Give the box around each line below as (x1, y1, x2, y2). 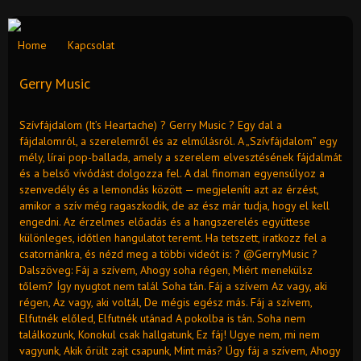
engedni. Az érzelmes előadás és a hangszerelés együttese (19, 214, 310, 229)
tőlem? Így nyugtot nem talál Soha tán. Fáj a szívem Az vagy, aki (19, 278, 327, 293)
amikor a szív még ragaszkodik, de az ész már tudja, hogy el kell (19, 197, 330, 213)
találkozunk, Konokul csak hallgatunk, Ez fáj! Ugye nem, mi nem (19, 326, 320, 342)
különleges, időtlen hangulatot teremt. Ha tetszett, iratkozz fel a (19, 230, 326, 245)
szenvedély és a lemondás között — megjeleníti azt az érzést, (19, 181, 318, 197)
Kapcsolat (68, 37, 114, 52)
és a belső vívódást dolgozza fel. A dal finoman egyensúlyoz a (19, 165, 325, 180)
